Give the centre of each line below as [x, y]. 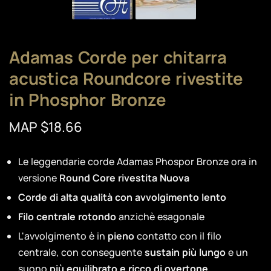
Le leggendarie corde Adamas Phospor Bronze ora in [138, 161]
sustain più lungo [185, 252]
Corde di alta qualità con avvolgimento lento [122, 197]
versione [38, 178]
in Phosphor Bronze [88, 99]
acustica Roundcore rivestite [126, 78]
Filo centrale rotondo [67, 216]
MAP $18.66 [46, 127]
